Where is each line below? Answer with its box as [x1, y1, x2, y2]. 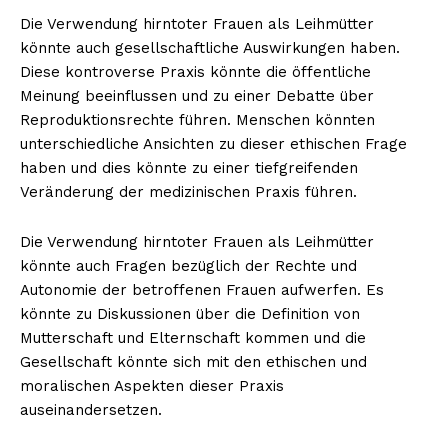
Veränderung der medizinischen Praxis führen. [20, 182, 357, 201]
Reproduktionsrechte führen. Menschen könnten [20, 110, 375, 129]
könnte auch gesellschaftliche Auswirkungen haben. [20, 38, 400, 57]
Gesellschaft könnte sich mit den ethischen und [20, 352, 367, 371]
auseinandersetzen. [20, 400, 162, 419]
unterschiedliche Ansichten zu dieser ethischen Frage [20, 134, 407, 153]
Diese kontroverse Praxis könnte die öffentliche [20, 62, 371, 81]
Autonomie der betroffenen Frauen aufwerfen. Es [20, 280, 384, 299]
